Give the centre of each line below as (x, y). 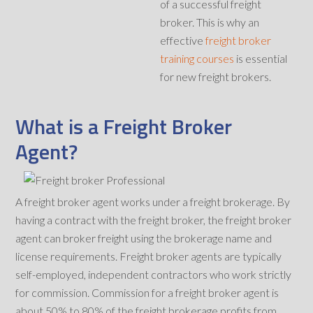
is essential (261, 59)
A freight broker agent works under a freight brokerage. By (153, 202)
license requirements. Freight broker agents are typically (149, 256)
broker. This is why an (210, 22)
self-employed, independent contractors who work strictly (154, 275)
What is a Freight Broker (124, 127)
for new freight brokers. (216, 77)
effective (183, 41)
